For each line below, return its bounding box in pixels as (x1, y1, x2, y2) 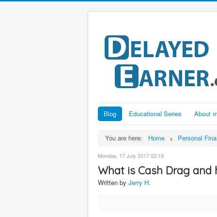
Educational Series (129, 109, 182, 118)
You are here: (105, 133, 146, 142)
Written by (98, 178, 128, 187)
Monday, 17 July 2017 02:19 (98, 152, 164, 159)
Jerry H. (128, 178, 151, 187)
